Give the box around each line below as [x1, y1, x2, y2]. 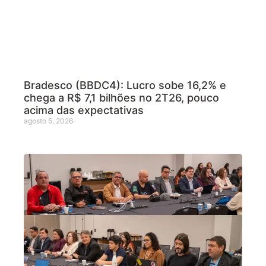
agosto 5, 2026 [24, 116, 73, 125]
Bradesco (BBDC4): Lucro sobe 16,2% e [24, 78, 226, 91]
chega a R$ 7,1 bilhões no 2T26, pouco [24, 91, 219, 104]
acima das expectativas [24, 103, 144, 116]
